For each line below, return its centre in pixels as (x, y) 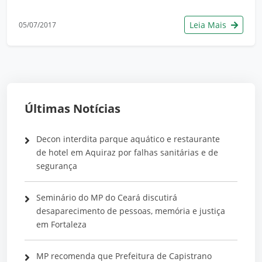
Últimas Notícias (73, 108)
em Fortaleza (61, 224)
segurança (59, 166)
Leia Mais (209, 25)
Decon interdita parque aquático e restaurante (128, 139)
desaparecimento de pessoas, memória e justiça (131, 211)
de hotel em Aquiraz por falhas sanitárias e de (127, 152)
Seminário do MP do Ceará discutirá (107, 197)
